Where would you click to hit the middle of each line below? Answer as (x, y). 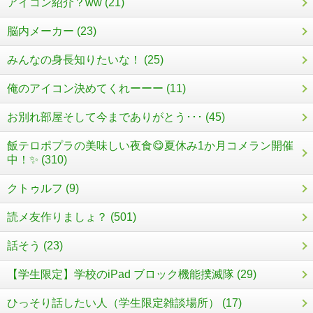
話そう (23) (35, 246)
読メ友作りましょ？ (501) (72, 217)
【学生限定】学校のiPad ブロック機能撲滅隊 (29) (132, 275)
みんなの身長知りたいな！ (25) (85, 60)
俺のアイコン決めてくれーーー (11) (96, 89)
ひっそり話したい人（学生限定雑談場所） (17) (124, 303)
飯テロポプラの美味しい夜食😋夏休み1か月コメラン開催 (150, 146)
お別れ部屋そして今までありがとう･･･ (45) (116, 117)
